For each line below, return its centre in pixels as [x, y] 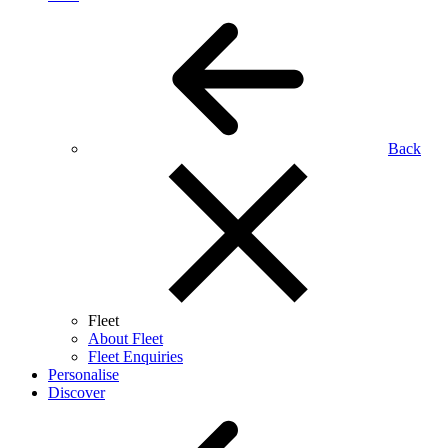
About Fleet [125, 338]
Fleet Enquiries [135, 356]
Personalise [83, 374]
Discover [76, 392]
